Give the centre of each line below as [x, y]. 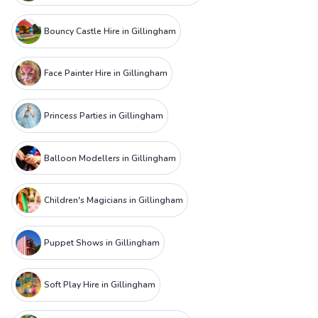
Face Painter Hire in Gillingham [105, 73]
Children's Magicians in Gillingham [113, 201]
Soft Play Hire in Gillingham [99, 285]
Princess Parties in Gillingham [103, 116]
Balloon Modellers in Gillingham [110, 158]
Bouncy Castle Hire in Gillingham [110, 31]
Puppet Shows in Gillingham [102, 242]
